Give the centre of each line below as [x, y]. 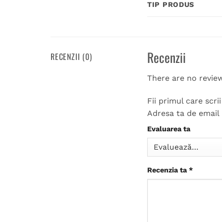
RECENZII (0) [71, 57]
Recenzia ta [168, 170]
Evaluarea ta [169, 129]
